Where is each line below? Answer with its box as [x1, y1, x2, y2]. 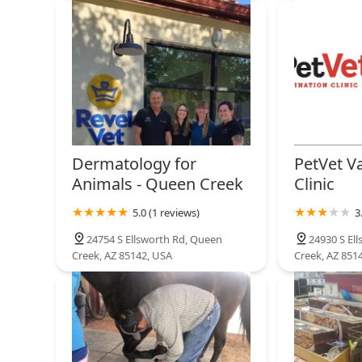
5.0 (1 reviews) [133, 204, 200, 220]
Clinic [293, 172, 335, 195]
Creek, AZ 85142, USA [72, 247, 172, 263]
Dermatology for [72, 152, 196, 175]
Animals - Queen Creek [72, 172, 243, 195]
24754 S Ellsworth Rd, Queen [86, 231, 222, 246]
